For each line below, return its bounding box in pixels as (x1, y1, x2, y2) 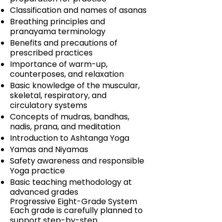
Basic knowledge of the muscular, (10, 80, 140, 91)
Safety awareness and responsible (10, 155, 144, 166)
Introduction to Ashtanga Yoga (10, 132, 129, 144)
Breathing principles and (10, 16, 105, 27)
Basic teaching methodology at (10, 176, 132, 188)
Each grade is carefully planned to (10, 205, 143, 216)
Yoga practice (10, 165, 65, 176)
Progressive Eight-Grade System (10, 196, 137, 207)
